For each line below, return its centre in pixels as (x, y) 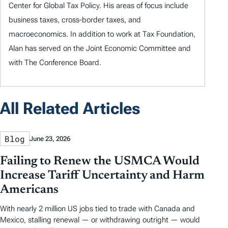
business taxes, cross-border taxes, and (75, 20)
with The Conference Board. (55, 62)
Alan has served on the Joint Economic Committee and (100, 48)
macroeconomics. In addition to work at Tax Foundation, (102, 34)
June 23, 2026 (50, 139)
